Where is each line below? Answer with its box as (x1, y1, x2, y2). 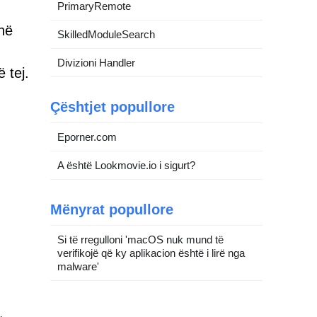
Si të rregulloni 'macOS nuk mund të (57, 233, 224, 246)
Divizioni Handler (57, 56, 135, 69)
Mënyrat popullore (50, 201, 173, 217)
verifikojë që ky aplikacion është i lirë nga (57, 246, 245, 259)
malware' (57, 260, 99, 272)
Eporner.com (57, 130, 117, 143)
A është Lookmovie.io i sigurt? (57, 158, 195, 171)
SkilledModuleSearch (57, 28, 155, 40)
